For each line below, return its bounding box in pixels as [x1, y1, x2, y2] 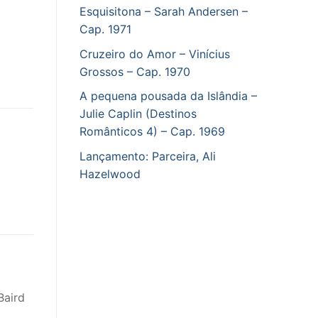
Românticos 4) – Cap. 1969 [79, 124, 225, 139]
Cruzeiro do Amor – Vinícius [79, 46, 230, 61]
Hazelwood [79, 166, 141, 181]
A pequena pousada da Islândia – [79, 89, 257, 104]
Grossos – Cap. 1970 [79, 64, 190, 79]
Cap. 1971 [79, 22, 131, 37]
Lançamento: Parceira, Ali [79, 148, 216, 163]
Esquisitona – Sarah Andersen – [79, 4, 248, 19]
